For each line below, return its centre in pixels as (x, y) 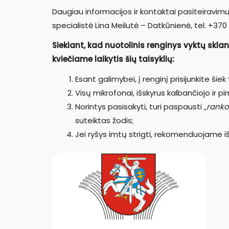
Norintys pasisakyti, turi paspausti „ (141, 106)
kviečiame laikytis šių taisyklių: (113, 59)
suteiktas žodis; (104, 120)
